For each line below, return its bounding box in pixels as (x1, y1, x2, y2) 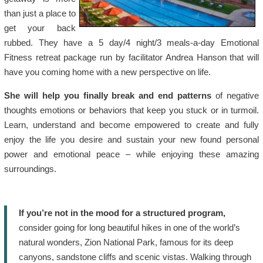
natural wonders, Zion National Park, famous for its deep (18, 237, 233, 247)
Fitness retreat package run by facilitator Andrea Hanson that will (4, 52, 259, 62)
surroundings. (4, 164, 56, 174)
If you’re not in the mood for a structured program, (18, 208, 225, 218)
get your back (4, 23, 76, 33)
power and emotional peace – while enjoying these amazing (4, 149, 259, 159)
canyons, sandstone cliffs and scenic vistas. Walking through (18, 252, 251, 262)
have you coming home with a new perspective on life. (4, 67, 211, 77)
